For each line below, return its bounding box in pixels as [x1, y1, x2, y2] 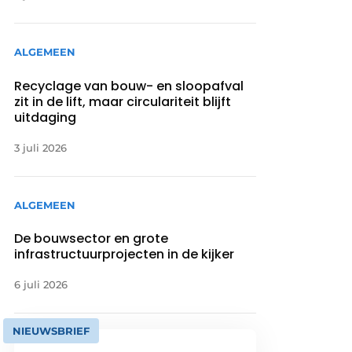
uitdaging [14, 108, 77, 126]
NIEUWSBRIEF [13, 324, 90, 337]
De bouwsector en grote [14, 229, 169, 247]
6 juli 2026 [14, 277, 68, 291]
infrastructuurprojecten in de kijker [14, 244, 235, 263]
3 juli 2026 [14, 141, 68, 154]
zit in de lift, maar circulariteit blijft [14, 92, 232, 111]
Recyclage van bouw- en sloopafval [14, 76, 244, 95]
